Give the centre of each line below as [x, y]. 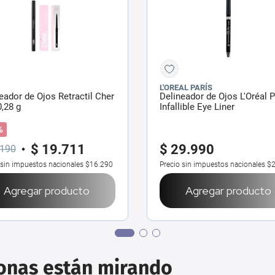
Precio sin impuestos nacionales [212, 164]
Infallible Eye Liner [197, 107]
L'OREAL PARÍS [186, 87]
